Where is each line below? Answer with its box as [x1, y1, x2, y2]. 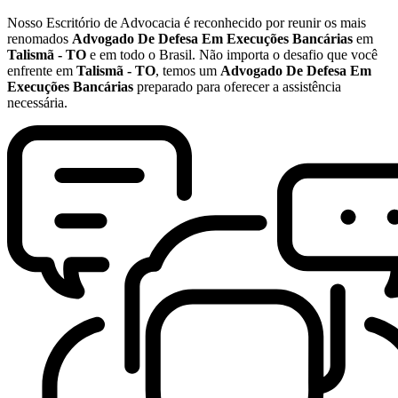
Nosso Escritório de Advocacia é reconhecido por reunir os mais [7, 14, 366, 30]
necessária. [7, 94, 68, 110]
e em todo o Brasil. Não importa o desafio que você [86, 46, 378, 62]
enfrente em [7, 62, 76, 78]
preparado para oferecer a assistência [133, 78, 341, 94]
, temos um [155, 62, 220, 78]
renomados [7, 30, 72, 46]
